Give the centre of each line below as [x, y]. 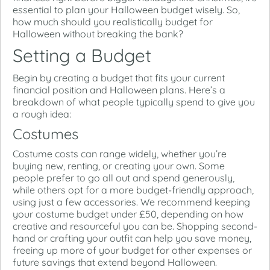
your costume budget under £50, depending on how [128, 214]
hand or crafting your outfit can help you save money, [132, 238]
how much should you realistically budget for [113, 21]
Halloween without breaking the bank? [98, 33]
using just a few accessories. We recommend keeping [131, 202]
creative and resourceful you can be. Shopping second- [135, 226]
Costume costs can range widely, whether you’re [120, 153]
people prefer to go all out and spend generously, [124, 177]
